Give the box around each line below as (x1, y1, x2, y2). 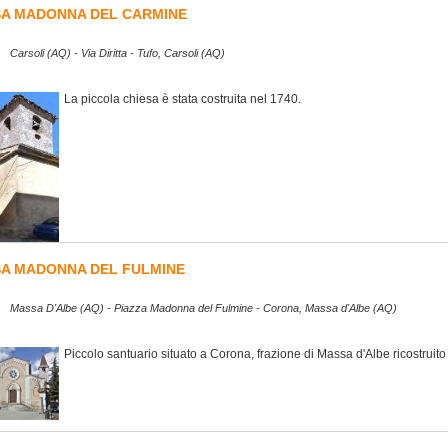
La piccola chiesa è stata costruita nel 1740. (64, 92, 301, 107)
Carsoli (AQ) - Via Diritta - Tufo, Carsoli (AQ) (10, 47, 225, 60)
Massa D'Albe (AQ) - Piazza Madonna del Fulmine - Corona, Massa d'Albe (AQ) (10, 302, 397, 315)
